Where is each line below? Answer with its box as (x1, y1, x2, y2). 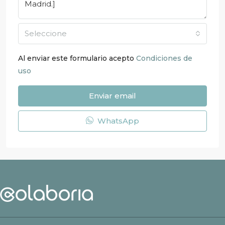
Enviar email (89, 90, 136, 100)
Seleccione (25, 28, 67, 38)
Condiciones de (136, 53, 192, 63)
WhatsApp (95, 116, 139, 126)
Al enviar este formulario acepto (18, 53, 136, 63)
